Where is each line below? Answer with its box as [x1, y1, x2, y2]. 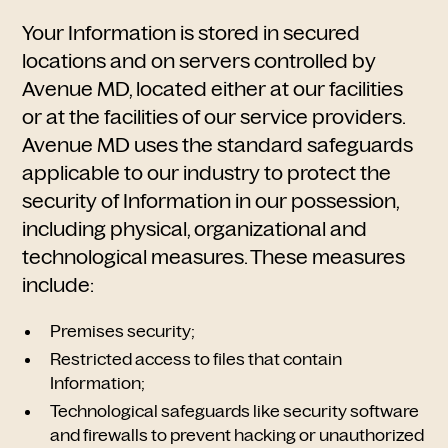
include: [22, 273, 95, 297]
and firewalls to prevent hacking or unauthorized [50, 425, 425, 445]
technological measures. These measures [22, 245, 406, 269]
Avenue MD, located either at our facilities [22, 77, 404, 101]
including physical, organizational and [22, 217, 368, 241]
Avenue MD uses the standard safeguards [22, 133, 414, 157]
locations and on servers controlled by [22, 49, 377, 73]
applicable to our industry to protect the [22, 161, 392, 185]
